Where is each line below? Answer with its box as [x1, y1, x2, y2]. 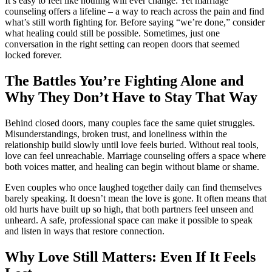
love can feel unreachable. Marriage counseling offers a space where [5, 151, 266, 161]
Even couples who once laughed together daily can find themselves [5, 182, 262, 193]
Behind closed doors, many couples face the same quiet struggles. [5, 118, 255, 129]
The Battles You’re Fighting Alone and [5, 73, 243, 89]
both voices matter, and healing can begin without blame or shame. [5, 161, 259, 172]
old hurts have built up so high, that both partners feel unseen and [5, 204, 254, 215]
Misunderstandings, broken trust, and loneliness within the [5, 129, 227, 140]
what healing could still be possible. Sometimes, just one [5, 28, 220, 39]
